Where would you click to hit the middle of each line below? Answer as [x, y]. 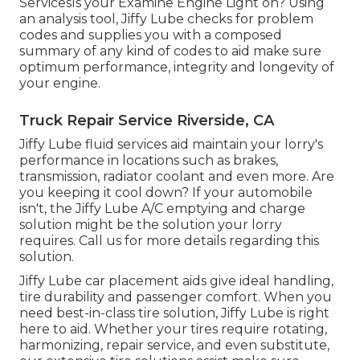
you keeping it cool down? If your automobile [166, 192]
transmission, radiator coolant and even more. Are [177, 176]
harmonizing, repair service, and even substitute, [174, 345]
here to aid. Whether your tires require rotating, [173, 329]
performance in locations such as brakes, [149, 160]
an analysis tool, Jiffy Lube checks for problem [166, 18]
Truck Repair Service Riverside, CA [147, 120]
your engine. [60, 83]
